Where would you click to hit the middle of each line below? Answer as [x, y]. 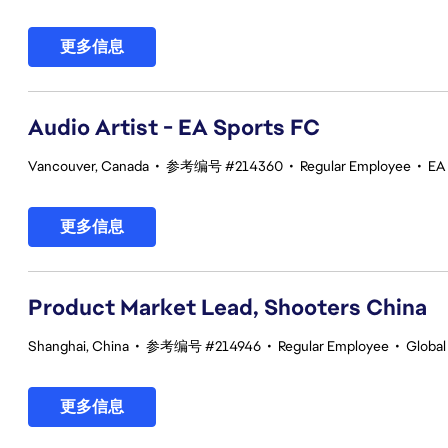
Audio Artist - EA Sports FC [174, 127]
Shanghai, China [78, 346]
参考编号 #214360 [224, 166]
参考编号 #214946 [203, 346]
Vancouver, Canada [88, 166]
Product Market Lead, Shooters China [227, 307]
